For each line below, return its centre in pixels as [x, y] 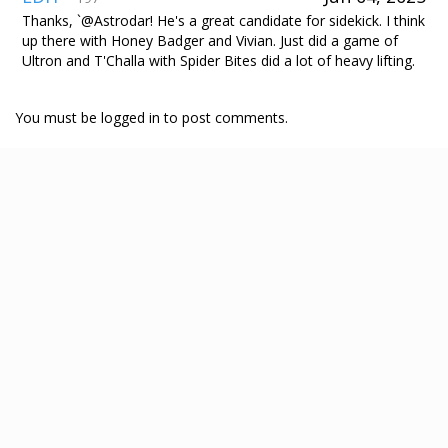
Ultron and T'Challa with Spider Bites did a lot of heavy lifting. [218, 60]
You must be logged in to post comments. [151, 117]
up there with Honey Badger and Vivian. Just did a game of [210, 40]
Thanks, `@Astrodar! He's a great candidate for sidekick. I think [223, 20]
